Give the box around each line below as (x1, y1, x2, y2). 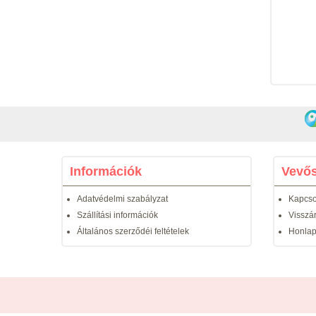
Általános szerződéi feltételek (77, 226, 189, 236)
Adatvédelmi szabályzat (77, 194, 168, 204)
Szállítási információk (77, 210, 158, 220)
